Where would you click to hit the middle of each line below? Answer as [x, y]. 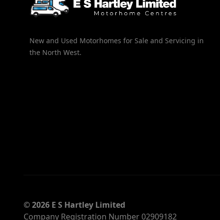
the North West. [55, 53]
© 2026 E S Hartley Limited [74, 205]
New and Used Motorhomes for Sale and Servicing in [117, 41]
